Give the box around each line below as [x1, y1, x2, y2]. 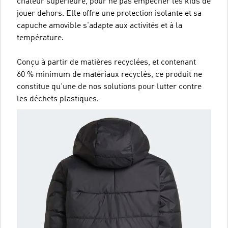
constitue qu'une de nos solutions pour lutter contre [17, 83, 202, 91]
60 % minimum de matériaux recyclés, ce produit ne [17, 71, 202, 79]
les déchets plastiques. [17, 95, 99, 103]
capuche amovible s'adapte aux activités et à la [17, 22, 182, 30]
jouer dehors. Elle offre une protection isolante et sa [17, 10, 202, 18]
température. [17, 34, 64, 42]
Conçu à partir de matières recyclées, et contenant [17, 59, 196, 67]
